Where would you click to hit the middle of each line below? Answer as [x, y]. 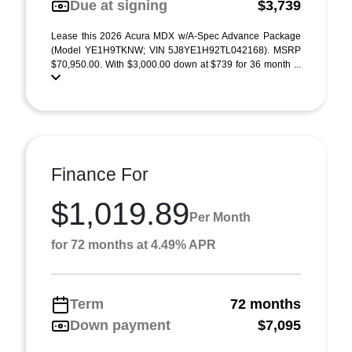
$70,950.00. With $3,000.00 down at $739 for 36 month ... [176, 64]
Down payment [120, 325]
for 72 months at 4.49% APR [134, 245]
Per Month [220, 217]
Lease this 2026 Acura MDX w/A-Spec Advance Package [176, 36]
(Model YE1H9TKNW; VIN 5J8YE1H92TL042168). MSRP [176, 50]
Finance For [100, 174]
